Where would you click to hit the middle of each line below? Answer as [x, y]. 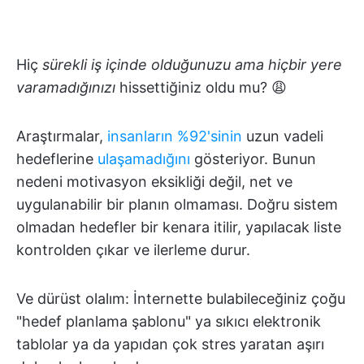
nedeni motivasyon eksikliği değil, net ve [154, 182]
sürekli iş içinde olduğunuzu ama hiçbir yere [192, 65]
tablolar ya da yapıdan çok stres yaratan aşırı [170, 344]
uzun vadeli [283, 136]
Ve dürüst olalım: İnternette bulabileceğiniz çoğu [181, 299]
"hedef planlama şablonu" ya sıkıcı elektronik [169, 321]
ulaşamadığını [144, 159]
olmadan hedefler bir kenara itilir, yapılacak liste [179, 227]
